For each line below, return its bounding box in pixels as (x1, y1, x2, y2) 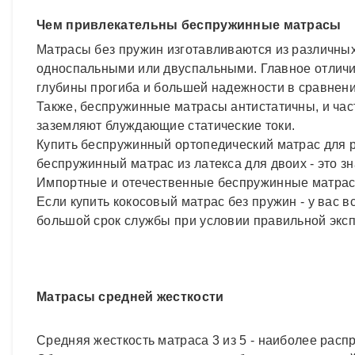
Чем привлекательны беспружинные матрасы (36, 17, 342, 32)
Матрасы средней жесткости (36, 289, 224, 303)
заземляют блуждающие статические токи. (36, 118, 296, 132)
